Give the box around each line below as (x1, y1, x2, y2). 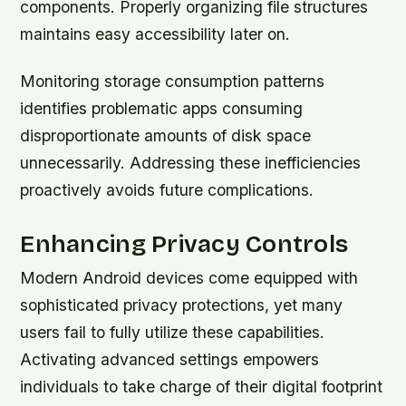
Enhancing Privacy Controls (20, 228, 349, 258)
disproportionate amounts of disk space (20, 125, 312, 145)
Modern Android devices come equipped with (20, 267, 359, 287)
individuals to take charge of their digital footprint (20, 376, 383, 396)
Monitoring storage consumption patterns (20, 71, 325, 91)
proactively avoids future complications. (20, 179, 314, 199)
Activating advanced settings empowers (20, 349, 320, 369)
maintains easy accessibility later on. (20, 24, 291, 44)
